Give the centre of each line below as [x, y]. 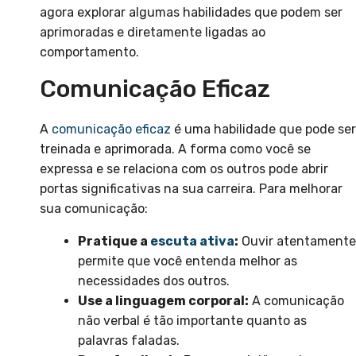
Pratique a [114, 242]
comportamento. [89, 52]
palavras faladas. [129, 341]
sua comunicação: [94, 209]
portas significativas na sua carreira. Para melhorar [191, 189]
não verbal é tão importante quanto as [192, 321]
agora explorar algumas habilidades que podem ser [191, 13]
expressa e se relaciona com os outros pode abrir [184, 169]
